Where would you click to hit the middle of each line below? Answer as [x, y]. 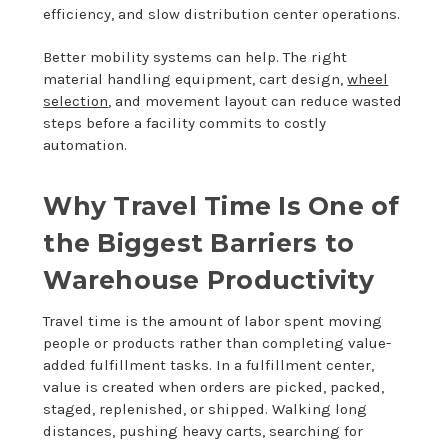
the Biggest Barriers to [199, 242]
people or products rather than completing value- [217, 342]
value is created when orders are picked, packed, [214, 386]
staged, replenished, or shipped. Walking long [205, 408]
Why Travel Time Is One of [221, 205]
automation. [85, 144]
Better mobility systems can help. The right [195, 56]
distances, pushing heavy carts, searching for [203, 430]
